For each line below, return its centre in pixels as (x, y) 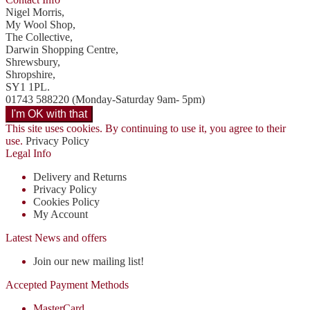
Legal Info (28, 153)
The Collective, (39, 37)
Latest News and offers (56, 237)
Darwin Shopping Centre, (62, 49)
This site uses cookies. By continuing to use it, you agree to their (146, 128)
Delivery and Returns (80, 176)
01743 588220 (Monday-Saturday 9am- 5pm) (105, 99)
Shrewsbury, (33, 62)
